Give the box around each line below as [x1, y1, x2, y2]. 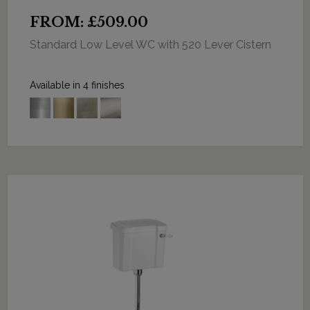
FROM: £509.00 [29, 13, 148, 30]
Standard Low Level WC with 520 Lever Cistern [29, 37, 271, 51]
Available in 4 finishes [29, 79, 125, 91]
